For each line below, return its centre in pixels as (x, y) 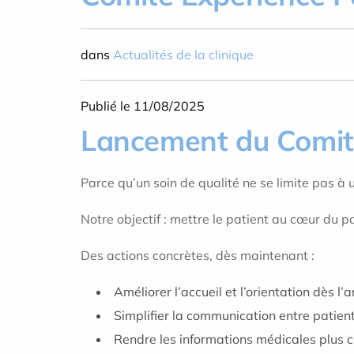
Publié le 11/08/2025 (143, 106)
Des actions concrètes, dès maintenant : (198, 255)
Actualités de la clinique (183, 55)
